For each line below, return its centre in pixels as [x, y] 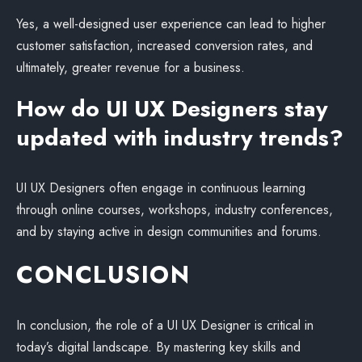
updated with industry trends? [180, 138]
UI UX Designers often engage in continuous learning [161, 188]
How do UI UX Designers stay [172, 109]
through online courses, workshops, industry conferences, [175, 210]
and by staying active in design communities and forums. [169, 232]
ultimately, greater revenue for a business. [130, 67]
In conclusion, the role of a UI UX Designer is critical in [165, 325]
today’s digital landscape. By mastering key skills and [158, 347]
